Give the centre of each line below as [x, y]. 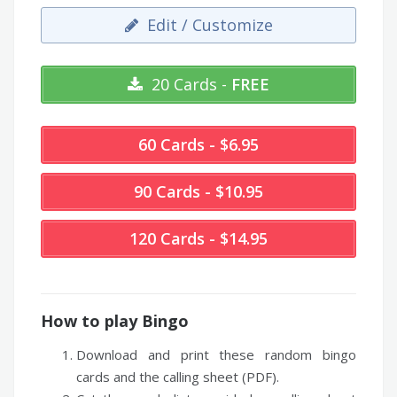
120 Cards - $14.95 [198, 239]
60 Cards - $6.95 [198, 145]
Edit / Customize [207, 25]
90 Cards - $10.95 [198, 192]
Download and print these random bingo [216, 355]
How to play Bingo [115, 321]
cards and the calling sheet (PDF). [178, 377]
